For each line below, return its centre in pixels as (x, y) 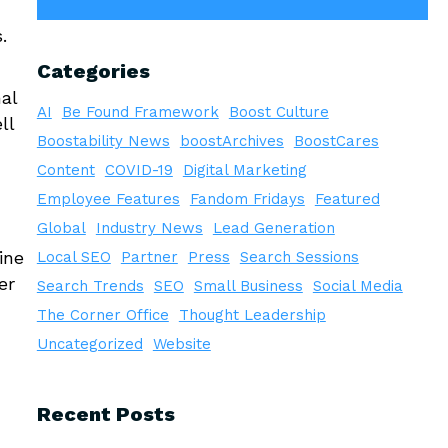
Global (61, 228)
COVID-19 (138, 170)
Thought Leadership (252, 315)
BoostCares (336, 141)
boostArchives (231, 141)
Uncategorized (89, 344)
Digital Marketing (244, 170)
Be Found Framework (140, 112)
